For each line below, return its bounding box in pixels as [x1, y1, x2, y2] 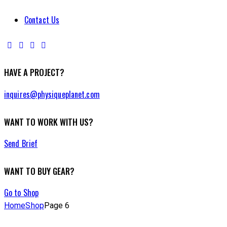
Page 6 [44, 201, 70, 211]
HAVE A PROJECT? [4, 66, 64, 79]
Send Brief [4, 137, 37, 150]
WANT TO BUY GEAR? [4, 164, 74, 177]
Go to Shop [4, 186, 39, 199]
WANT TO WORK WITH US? [4, 115, 93, 128]
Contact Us [24, 13, 59, 26]
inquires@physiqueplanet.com [4, 88, 100, 100]
